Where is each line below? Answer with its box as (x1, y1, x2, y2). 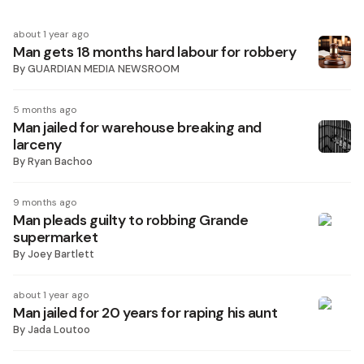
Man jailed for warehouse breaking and (13, 119, 262, 136)
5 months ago (13, 103, 76, 116)
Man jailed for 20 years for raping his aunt (13, 304, 278, 322)
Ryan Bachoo (28, 154, 93, 168)
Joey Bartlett (28, 247, 94, 261)
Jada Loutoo (28, 323, 90, 336)
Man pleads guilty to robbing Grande (13, 211, 249, 229)
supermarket (13, 228, 98, 246)
